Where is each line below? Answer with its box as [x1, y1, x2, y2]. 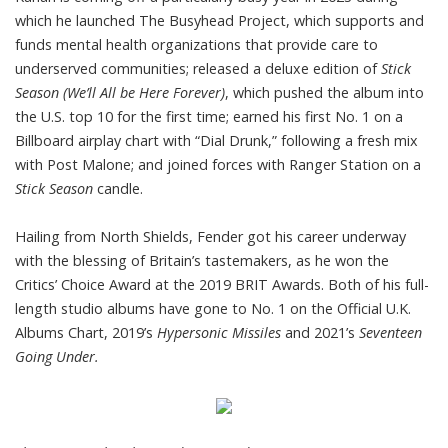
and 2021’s [285, 323, 355, 343]
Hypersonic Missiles [153, 323, 285, 343]
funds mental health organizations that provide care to [15, 35, 378, 55]
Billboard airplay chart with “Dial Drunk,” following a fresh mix [15, 131, 418, 151]
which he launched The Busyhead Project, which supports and [15, 11, 424, 31]
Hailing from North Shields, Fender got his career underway [15, 227, 406, 247]
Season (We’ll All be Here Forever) [15, 83, 225, 103]
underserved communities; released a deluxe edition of [15, 59, 381, 79]
